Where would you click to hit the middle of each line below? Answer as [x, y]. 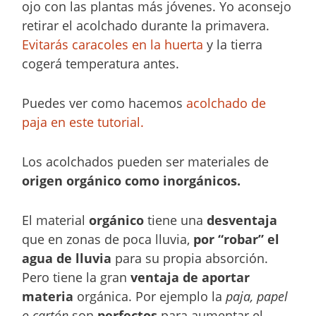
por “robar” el [237, 239]
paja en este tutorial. [83, 122]
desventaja [242, 220]
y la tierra [233, 45]
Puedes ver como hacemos [103, 103]
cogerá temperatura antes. [101, 64]
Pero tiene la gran [77, 277]
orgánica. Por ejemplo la [150, 296]
